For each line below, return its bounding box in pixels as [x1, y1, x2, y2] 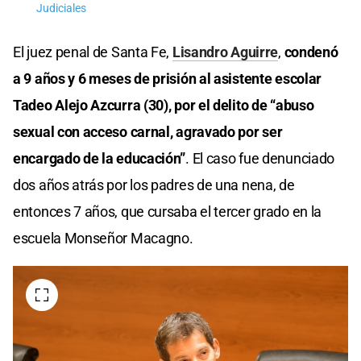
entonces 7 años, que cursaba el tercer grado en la [13, 202, 322, 220]
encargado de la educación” [13, 149, 186, 167]
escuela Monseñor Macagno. [13, 229, 193, 247]
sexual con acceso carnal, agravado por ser [13, 122, 283, 140]
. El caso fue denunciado [185, 149, 335, 167]
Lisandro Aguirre [172, 43, 279, 60]
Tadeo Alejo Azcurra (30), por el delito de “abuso [13, 96, 314, 114]
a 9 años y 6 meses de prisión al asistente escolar [13, 69, 322, 87]
